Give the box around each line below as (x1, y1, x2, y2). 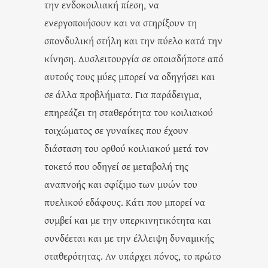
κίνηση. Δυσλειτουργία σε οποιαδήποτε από (44, 51, 223, 65)
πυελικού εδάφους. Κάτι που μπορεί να (44, 194, 205, 209)
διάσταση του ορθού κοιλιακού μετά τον (44, 141, 209, 155)
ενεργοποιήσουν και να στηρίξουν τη (44, 15, 197, 29)
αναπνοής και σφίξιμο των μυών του (44, 176, 197, 191)
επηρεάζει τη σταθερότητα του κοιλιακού (44, 105, 213, 119)
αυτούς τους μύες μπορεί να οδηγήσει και (44, 69, 215, 83)
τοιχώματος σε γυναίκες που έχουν (44, 123, 188, 137)
